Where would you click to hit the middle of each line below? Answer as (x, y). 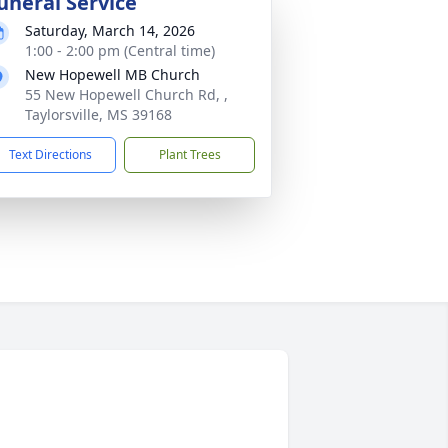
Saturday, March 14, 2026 (110, 30)
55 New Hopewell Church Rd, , (126, 94)
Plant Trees (189, 154)
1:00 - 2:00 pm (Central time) (120, 50)
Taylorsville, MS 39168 (98, 114)
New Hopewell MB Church (112, 74)
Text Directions (50, 154)
